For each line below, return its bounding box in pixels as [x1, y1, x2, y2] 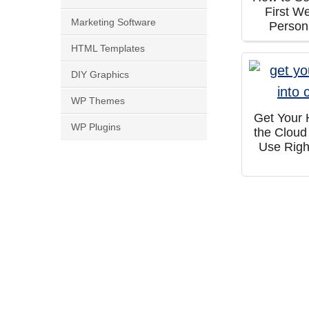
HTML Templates [71, 43, 145, 54]
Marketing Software [71, 17, 156, 28]
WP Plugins [71, 121, 121, 132]
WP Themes [71, 95, 125, 106]
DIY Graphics [71, 69, 129, 80]
